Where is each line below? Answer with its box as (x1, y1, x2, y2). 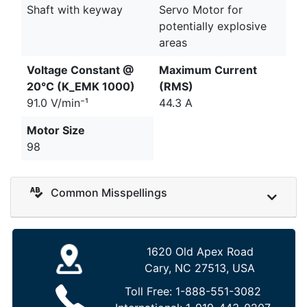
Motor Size (27, 123, 85, 138)
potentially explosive (159, 19, 267, 34)
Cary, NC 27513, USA (145, 260, 255, 275)
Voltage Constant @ (27, 63, 134, 77)
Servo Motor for (159, 3, 243, 17)
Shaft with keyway (27, 3, 123, 17)
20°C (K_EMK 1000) (27, 79, 135, 94)
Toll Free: (124, 284, 175, 298)
